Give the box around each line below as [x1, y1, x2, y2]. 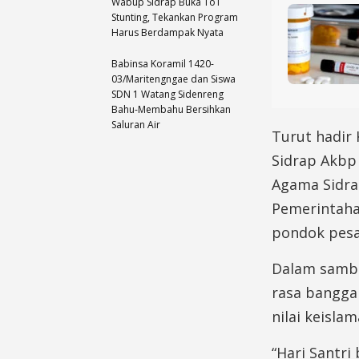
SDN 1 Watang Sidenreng [111, 87, 224, 101]
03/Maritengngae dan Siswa [111, 71, 236, 86]
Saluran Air [111, 117, 160, 131]
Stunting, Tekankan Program [111, 10, 238, 24]
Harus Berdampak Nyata [111, 25, 224, 39]
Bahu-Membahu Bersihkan [111, 102, 231, 116]
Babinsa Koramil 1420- [111, 56, 214, 71]
